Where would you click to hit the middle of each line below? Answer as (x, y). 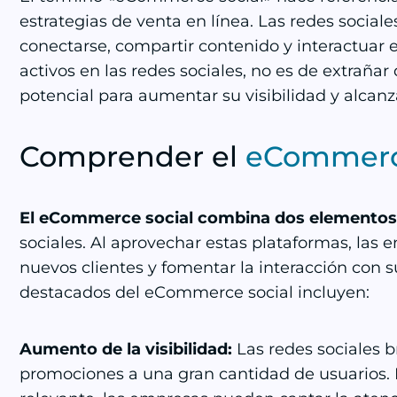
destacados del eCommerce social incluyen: (195, 292)
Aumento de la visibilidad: (128, 349)
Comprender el (132, 156)
